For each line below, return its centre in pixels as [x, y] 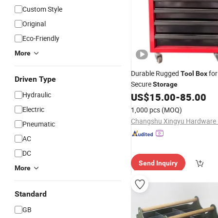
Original [34, 24]
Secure [142, 84]
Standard [31, 194]
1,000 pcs [145, 110]
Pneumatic [39, 124]
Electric [33, 109]
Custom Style [42, 9]
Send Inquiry [158, 163]
